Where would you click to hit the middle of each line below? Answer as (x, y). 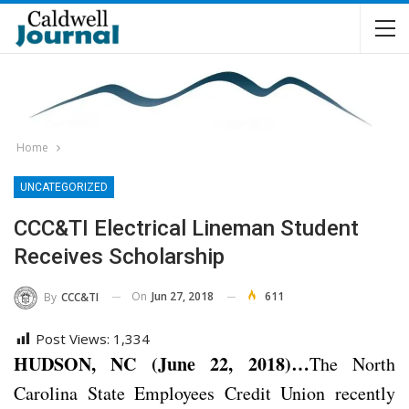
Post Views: (73, 338)
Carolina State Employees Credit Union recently (204, 393)
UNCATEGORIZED (64, 187)
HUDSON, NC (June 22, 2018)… (162, 363)
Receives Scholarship (119, 257)
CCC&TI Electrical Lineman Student (186, 228)
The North (352, 363)
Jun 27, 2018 (183, 296)
